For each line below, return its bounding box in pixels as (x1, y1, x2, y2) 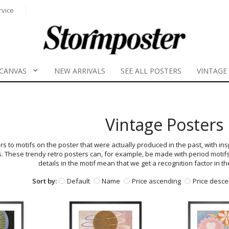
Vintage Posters (105, 113, 223, 136)
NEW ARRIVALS (54, 66, 105, 76)
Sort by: (32, 176, 57, 186)
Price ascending (131, 176, 181, 186)
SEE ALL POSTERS (120, 66, 181, 76)
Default (66, 176, 90, 186)
